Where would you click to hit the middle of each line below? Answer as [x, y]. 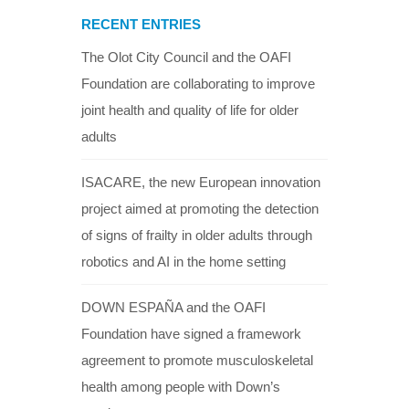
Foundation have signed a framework [191, 333]
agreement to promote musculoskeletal [197, 360]
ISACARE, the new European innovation [201, 182]
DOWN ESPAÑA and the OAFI [173, 307]
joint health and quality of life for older [190, 110]
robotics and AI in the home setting [184, 261]
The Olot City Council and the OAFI [186, 57]
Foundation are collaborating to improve [198, 83]
